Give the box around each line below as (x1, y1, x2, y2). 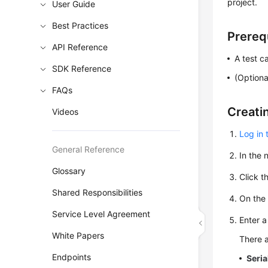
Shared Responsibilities (52, 187, 143, 197)
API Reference (52, 42, 108, 52)
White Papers (52, 230, 105, 240)
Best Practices (52, 20, 109, 31)
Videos (52, 106, 79, 117)
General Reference (52, 144, 125, 154)
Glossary (52, 166, 86, 176)
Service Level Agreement (52, 209, 151, 219)
